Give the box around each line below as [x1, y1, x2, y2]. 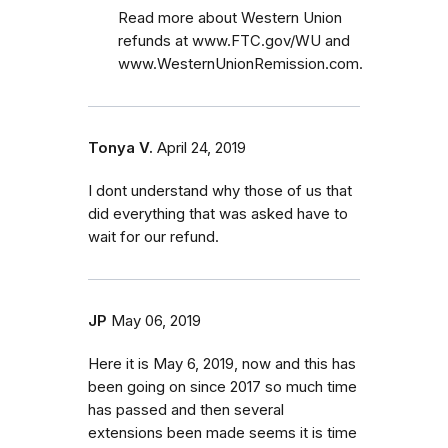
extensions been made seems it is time [88, 423, 357, 442]
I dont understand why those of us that [88, 181, 352, 200]
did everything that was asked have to [88, 204, 348, 223]
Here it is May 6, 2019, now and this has [88, 354, 356, 373]
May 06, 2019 [111, 311, 201, 330]
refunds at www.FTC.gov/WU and [118, 31, 354, 50]
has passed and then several [88, 400, 284, 419]
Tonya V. [88, 138, 153, 157]
